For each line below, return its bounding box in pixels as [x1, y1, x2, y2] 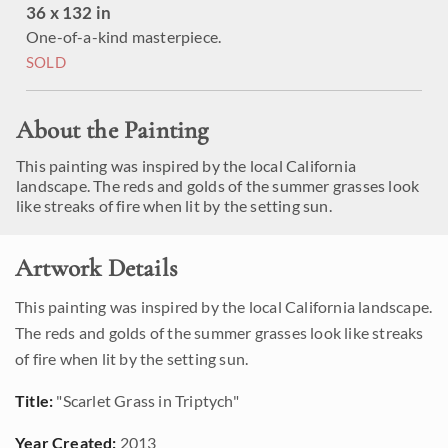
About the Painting [16, 115, 209, 145]
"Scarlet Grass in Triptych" [53, 391, 239, 410]
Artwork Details [15, 253, 177, 283]
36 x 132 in [26, 2, 112, 23]
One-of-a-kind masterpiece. [26, 27, 222, 46]
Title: [15, 391, 54, 410]
